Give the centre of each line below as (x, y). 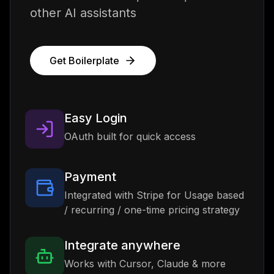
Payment (90, 177)
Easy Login (96, 118)
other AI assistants (83, 13)
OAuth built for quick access (130, 136)
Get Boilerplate (84, 61)
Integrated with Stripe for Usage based (154, 195)
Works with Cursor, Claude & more (145, 264)
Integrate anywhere (122, 245)
